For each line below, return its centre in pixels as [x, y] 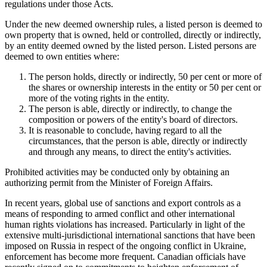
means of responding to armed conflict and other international [120, 213]
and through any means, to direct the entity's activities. [130, 151]
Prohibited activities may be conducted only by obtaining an [117, 172]
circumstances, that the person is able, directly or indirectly [138, 141]
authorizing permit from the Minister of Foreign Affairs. [109, 182]
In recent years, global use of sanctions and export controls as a [123, 203]
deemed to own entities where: [62, 56]
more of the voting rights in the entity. [99, 98]
